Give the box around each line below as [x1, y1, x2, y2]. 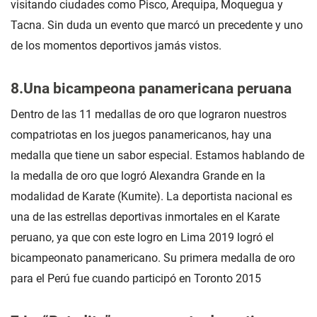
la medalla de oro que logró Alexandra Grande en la [11, 169, 265, 183]
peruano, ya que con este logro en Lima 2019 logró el [11, 231, 274, 245]
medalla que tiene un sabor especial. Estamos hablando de [11, 149, 304, 163]
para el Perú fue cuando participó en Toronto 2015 [11, 272, 261, 286]
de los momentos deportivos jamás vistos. [11, 38, 221, 52]
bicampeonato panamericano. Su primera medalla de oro [11, 251, 295, 265]
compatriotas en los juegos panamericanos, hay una [11, 128, 272, 142]
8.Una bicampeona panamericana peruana [11, 79, 292, 98]
